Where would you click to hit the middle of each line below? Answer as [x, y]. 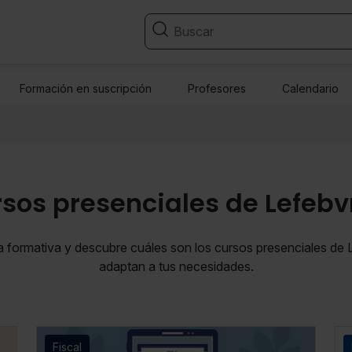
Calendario [311, 89]
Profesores [217, 89]
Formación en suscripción [86, 89]
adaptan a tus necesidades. [176, 267]
